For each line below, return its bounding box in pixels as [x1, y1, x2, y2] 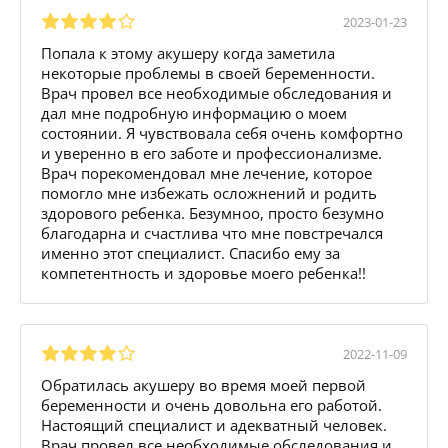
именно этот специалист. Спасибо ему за [41, 242, 340, 263]
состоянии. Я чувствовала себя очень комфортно [41, 122, 403, 143]
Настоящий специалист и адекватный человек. [41, 414, 387, 435]
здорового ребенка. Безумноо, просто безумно [41, 202, 384, 223]
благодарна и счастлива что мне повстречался [41, 222, 383, 243]
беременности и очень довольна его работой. [41, 394, 382, 415]
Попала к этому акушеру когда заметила [41, 42, 335, 63]
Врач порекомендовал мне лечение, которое [41, 162, 372, 183]
